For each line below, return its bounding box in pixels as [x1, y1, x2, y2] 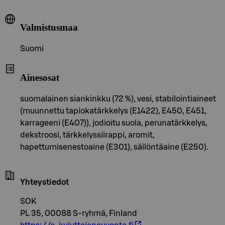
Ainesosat [20, 72, 59, 83]
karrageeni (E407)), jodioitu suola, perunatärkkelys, [20, 119, 207, 127]
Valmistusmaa [20, 22, 78, 33]
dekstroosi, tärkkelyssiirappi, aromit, [20, 131, 155, 139]
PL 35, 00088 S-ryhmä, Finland [20, 209, 137, 217]
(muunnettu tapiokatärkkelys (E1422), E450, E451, [20, 106, 206, 115]
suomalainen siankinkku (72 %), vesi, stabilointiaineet [20, 94, 216, 103]
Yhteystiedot [20, 178, 69, 186]
